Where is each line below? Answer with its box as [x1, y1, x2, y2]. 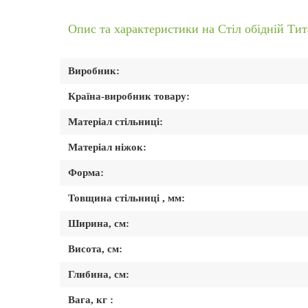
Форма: [68, 167, 104, 179]
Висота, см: [68, 243, 122, 255]
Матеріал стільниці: [68, 116, 163, 128]
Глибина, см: [68, 269, 129, 280]
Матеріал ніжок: [68, 142, 146, 153]
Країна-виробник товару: [68, 91, 190, 102]
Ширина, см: [68, 218, 129, 230]
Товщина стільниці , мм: [68, 192, 185, 204]
